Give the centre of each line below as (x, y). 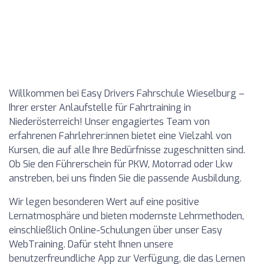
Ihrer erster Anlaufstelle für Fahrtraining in (100, 108)
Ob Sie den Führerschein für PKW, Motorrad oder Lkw (121, 164)
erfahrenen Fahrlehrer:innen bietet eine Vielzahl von (120, 136)
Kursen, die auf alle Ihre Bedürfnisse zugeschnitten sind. (127, 150)
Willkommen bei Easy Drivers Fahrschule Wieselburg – (127, 93)
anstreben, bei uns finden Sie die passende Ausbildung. (125, 178)
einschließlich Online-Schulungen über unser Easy (115, 230)
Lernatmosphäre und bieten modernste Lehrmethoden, (126, 216)
